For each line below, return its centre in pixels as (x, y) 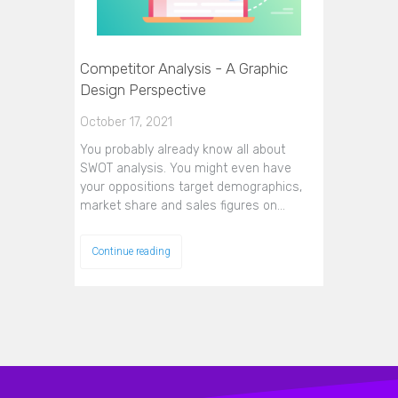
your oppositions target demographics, (191, 187)
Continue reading (131, 251)
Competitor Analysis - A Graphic (184, 68)
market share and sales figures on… (183, 205)
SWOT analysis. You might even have (186, 168)
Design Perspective (143, 89)
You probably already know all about (183, 149)
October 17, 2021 (126, 122)
